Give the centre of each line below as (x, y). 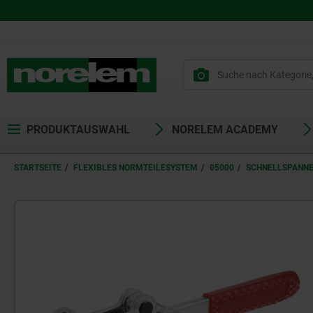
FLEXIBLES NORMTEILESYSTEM (136, 168)
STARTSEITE (38, 168)
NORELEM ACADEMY (225, 130)
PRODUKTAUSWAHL (78, 130)
